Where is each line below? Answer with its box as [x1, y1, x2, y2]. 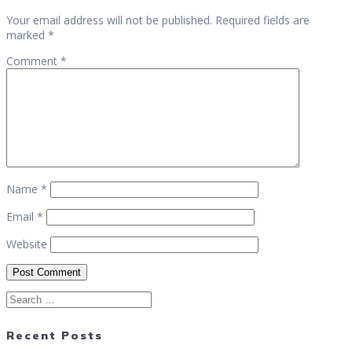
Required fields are [215, 12, 310, 27]
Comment [6, 53, 60, 68]
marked [6, 27, 48, 42]
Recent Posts [6, 328, 103, 343]
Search [5, 290, 40, 306]
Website [6, 236, 47, 251]
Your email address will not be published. [6, 12, 212, 27]
